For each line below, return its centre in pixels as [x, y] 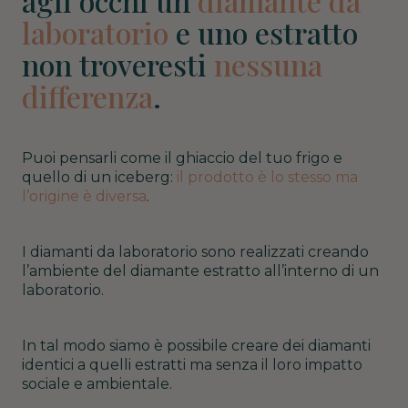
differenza [87, 96]
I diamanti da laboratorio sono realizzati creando [195, 251]
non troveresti [118, 64]
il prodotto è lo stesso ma [267, 177]
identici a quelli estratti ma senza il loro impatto [192, 364]
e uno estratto [263, 32]
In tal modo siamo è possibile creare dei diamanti [196, 345]
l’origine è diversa [84, 196]
